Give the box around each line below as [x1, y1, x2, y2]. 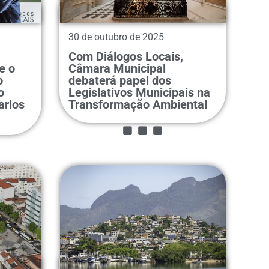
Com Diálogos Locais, [68, 49, 183, 64]
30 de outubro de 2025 [68, 31, 164, 43]
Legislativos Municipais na [68, 85, 210, 100]
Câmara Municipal [68, 61, 166, 76]
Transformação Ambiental [68, 97, 207, 112]
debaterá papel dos [68, 73, 171, 88]
